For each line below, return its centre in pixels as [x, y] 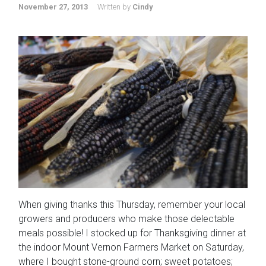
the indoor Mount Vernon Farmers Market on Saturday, [131, 247]
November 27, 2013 [53, 7]
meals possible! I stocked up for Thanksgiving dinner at [132, 233]
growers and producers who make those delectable [126, 218]
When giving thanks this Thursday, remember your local [132, 204]
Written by [115, 7]
